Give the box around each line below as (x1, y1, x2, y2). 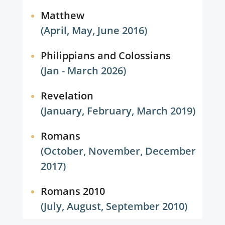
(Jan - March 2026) (41, 64, 127, 77)
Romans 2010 (40, 184, 105, 198)
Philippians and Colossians (40, 49, 171, 62)
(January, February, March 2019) (41, 104, 196, 118)
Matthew (40, 9, 84, 22)
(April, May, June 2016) (41, 24, 148, 37)
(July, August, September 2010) (41, 199, 188, 213)
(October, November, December (41, 144, 196, 158)
